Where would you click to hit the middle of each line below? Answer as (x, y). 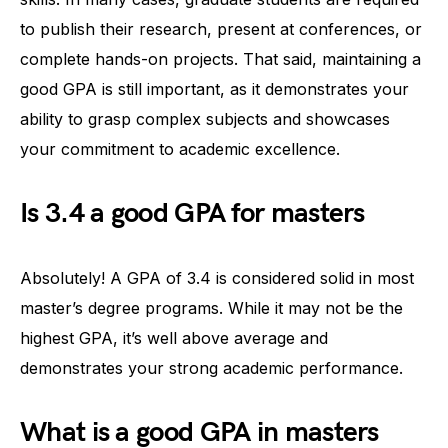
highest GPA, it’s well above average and (174, 337)
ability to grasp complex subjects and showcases (205, 118)
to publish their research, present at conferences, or (221, 28)
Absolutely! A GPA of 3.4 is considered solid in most (217, 277)
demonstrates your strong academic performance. (211, 367)
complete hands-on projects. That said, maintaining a (220, 58)
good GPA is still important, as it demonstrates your (214, 88)
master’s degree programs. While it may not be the (211, 307)
